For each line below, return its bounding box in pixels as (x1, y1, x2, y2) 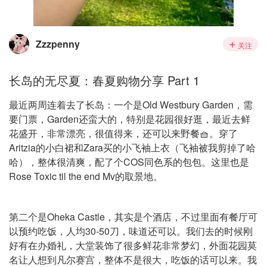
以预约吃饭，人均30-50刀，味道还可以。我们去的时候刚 (9, 224, 253, 238)
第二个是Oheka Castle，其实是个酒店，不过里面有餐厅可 (9, 210, 257, 223)
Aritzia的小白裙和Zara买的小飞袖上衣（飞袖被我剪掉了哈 (9, 141, 256, 154)
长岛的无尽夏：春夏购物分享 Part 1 (9, 72, 200, 89)
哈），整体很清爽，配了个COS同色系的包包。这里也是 (9, 155, 249, 169)
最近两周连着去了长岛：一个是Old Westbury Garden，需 (9, 98, 253, 111)
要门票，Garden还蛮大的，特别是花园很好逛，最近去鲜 (9, 112, 250, 126)
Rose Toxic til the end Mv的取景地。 (9, 169, 163, 183)
